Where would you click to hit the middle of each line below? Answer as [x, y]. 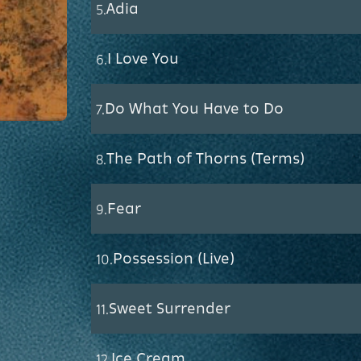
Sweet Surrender [169, 307]
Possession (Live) [173, 257]
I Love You [143, 58]
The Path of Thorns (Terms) [205, 158]
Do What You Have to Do [194, 108]
